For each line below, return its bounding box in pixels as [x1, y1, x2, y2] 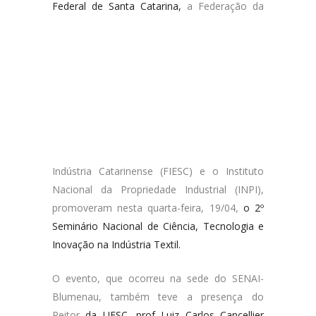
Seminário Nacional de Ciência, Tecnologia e [52, 219, 264, 233]
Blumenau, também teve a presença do [52, 290, 264, 303]
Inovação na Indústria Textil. [52, 238, 181, 251]
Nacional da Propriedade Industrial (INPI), [52, 183, 264, 196]
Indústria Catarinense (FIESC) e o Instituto [52, 164, 264, 178]
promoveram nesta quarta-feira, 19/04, [52, 201, 243, 214]
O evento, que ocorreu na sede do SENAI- [52, 272, 264, 285]
